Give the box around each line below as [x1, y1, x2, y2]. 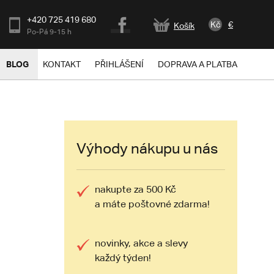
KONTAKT [43, 59, 81, 69]
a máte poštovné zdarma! [94, 198, 210, 210]
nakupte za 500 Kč [94, 183, 176, 195]
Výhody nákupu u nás [76, 139, 218, 157]
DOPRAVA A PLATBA [158, 59, 237, 69]
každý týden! [94, 252, 151, 264]
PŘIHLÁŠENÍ [95, 59, 144, 69]
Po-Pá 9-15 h [27, 27, 72, 36]
